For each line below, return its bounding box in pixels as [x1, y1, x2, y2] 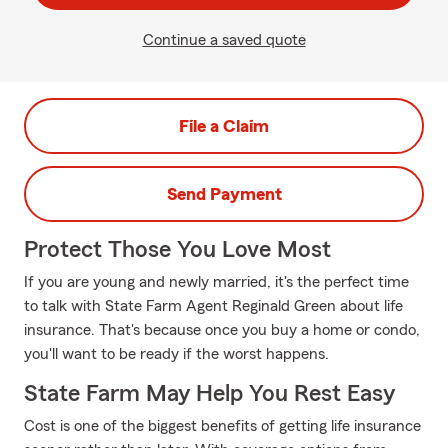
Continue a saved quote [142, 32, 306, 48]
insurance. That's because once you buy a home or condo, [24, 322, 420, 338]
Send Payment [166, 185, 282, 203]
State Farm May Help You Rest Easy [24, 382, 395, 406]
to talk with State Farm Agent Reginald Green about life [24, 298, 403, 314]
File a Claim [179, 117, 269, 135]
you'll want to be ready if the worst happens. [24, 346, 329, 362]
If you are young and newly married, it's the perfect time [24, 274, 409, 290]
